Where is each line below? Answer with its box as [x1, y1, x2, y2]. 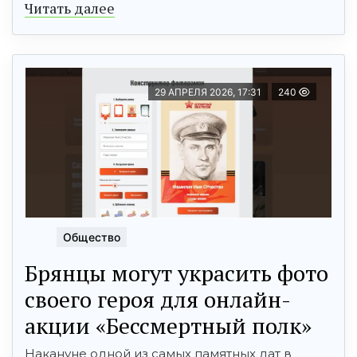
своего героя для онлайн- [25, 284, 291, 314]
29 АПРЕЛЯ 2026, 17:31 [155, 85, 261, 98]
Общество [63, 229, 120, 244]
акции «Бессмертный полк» [25, 310, 312, 340]
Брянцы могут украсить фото [25, 257, 328, 288]
